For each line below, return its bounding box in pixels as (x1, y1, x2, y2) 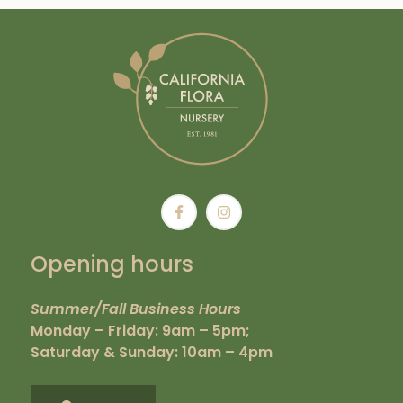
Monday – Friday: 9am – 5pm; (30, 320, 250, 342)
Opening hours (30, 249, 193, 280)
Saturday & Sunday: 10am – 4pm (30, 342, 273, 363)
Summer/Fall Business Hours (30, 299, 241, 320)
